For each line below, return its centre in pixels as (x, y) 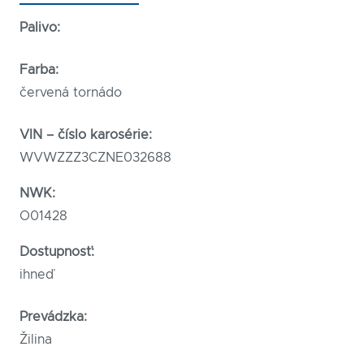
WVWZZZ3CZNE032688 (95, 158)
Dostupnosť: (57, 252)
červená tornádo (71, 93)
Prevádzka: (53, 317)
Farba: (39, 70)
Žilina (36, 340)
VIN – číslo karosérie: (86, 135)
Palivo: (40, 28)
